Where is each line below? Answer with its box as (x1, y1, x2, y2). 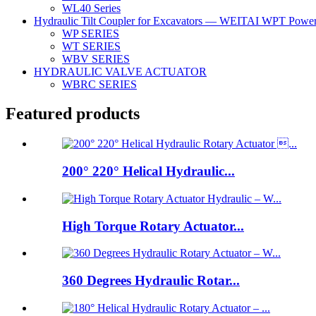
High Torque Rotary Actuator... (62, 218, 244, 233)
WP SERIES (62, 27, 119, 39)
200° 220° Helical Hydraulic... (62, 164, 235, 179)
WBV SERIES (62, 52, 130, 65)
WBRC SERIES (62, 78, 137, 90)
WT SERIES (62, 39, 121, 52)
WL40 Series (62, 1, 121, 14)
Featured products (6, 104, 140, 123)
